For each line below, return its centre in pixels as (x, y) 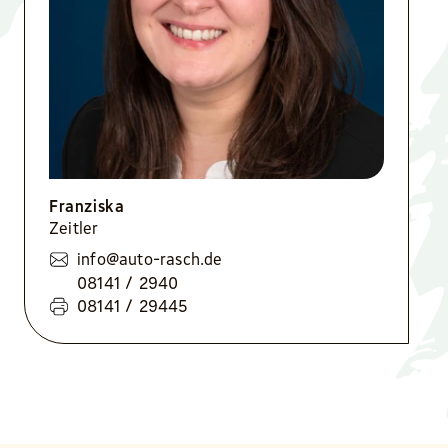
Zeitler (74, 227)
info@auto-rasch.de (150, 259)
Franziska (87, 205)
